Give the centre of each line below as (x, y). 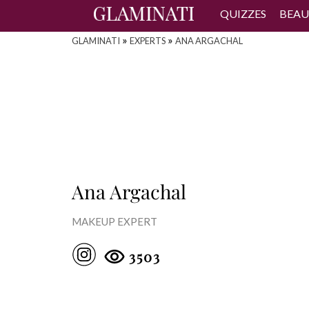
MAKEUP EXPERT (114, 222)
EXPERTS (148, 41)
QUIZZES (243, 13)
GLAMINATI (96, 41)
